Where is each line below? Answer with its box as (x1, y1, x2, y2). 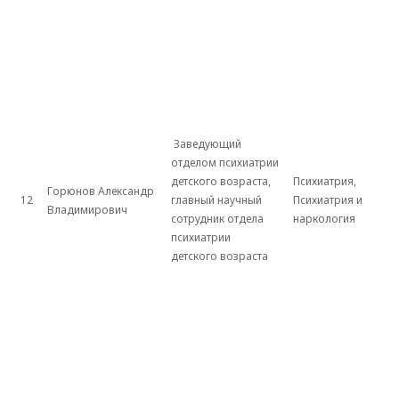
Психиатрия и (293, 192, 362, 208)
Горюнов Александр (47, 183, 154, 199)
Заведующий (171, 136, 241, 152)
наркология (293, 211, 355, 227)
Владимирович (47, 202, 127, 218)
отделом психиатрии (171, 155, 279, 171)
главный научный (171, 192, 262, 208)
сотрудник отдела (171, 211, 264, 227)
